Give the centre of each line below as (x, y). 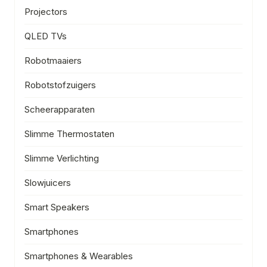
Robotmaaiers (53, 60)
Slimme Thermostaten (69, 133)
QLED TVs (46, 36)
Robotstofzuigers (60, 85)
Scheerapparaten (60, 109)
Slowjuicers (48, 182)
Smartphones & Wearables (79, 256)
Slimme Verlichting (62, 158)
